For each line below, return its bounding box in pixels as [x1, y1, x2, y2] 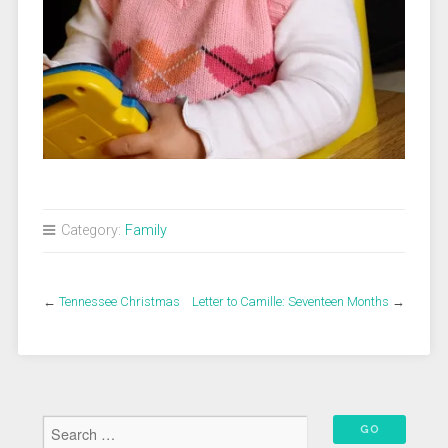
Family [124, 221, 167, 239]
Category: [56, 221, 125, 239]
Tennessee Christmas [58, 293, 180, 309]
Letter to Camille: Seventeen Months [192, 293, 390, 309]
